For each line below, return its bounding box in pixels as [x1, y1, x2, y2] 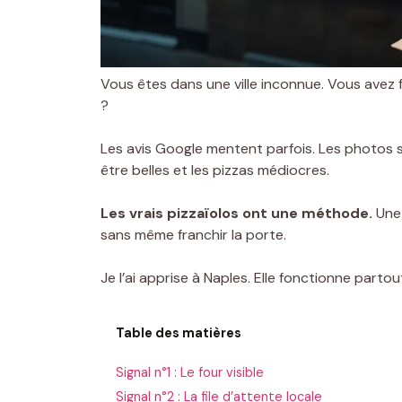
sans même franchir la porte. [100, 224, 286, 244]
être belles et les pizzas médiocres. [100, 160, 329, 179]
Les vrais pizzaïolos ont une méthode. [100, 203, 372, 223]
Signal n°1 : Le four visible [116, 364, 265, 381]
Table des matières [116, 325, 242, 342]
